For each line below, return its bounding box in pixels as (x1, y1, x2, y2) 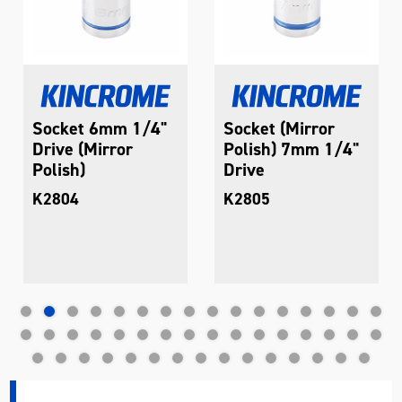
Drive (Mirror (32, 137, 134, 162)
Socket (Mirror (223, 117, 336, 141)
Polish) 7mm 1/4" (223, 137, 360, 162)
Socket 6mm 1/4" (32, 117, 168, 141)
